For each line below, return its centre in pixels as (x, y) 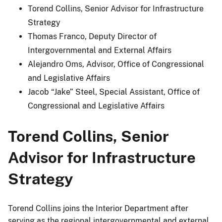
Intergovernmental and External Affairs (100, 50)
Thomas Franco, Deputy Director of (92, 36)
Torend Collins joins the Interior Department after (98, 209)
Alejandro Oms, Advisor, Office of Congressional (116, 64)
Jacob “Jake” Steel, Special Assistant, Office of (114, 92)
